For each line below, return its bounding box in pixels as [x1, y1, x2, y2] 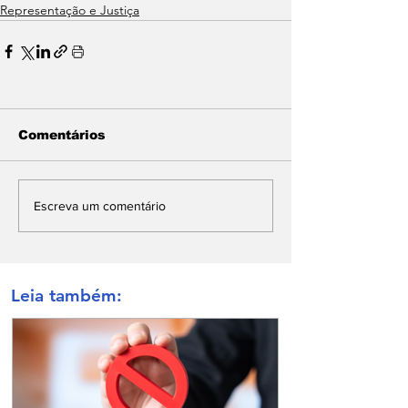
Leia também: [11, 285, 122, 307]
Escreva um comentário [34, 198, 166, 213]
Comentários [18, 127, 106, 143]
